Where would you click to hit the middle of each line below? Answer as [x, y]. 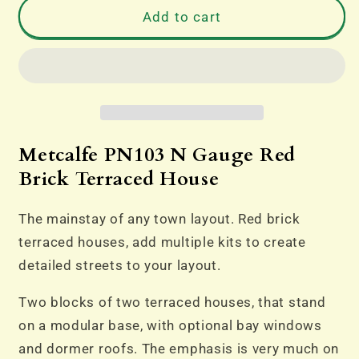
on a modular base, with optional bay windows [170, 326]
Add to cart [182, 16]
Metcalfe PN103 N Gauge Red [157, 155]
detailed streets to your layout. [123, 265]
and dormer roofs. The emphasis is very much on [179, 349]
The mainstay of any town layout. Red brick [159, 218]
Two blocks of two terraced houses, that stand [172, 303]
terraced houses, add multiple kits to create [162, 242]
